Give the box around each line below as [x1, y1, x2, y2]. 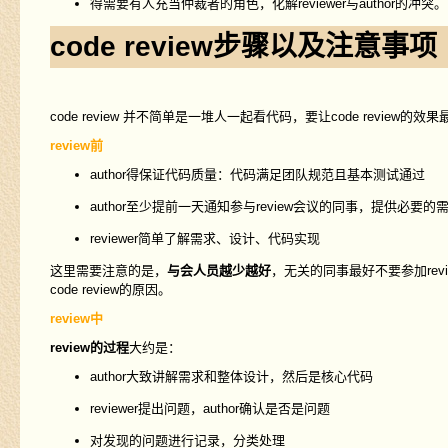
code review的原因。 [49, 282, 171, 298]
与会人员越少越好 [166, 263, 271, 279]
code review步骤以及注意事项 [49, 31, 437, 63]
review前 [49, 138, 103, 154]
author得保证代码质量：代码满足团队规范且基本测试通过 [89, 167, 425, 183]
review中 [49, 311, 103, 327]
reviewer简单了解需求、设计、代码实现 [89, 231, 320, 247]
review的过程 [49, 340, 129, 356]
